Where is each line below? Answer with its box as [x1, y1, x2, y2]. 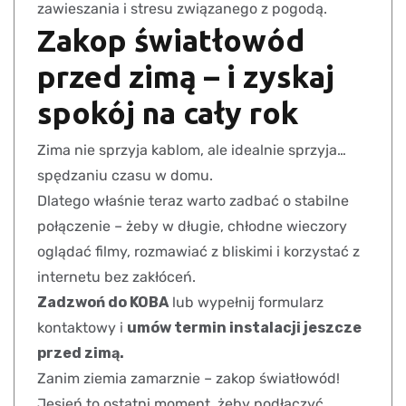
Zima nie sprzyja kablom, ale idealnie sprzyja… [37, 141, 346, 159]
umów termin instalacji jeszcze [127, 319, 362, 337]
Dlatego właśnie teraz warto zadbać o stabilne [37, 192, 349, 210]
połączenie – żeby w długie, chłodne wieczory [37, 217, 347, 236]
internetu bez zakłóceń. [37, 268, 196, 286]
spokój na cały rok [37, 95, 298, 130]
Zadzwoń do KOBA [37, 294, 169, 312]
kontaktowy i [37, 319, 127, 337]
